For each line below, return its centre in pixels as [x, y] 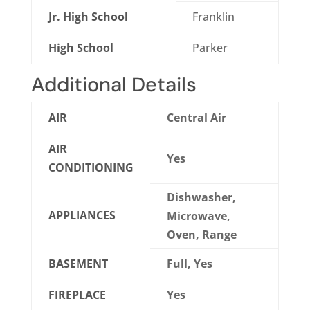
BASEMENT [78, 264]
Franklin [213, 17]
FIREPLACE [77, 295]
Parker [210, 48]
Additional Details [113, 85]
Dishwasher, [201, 198]
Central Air [196, 118]
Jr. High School [88, 17]
